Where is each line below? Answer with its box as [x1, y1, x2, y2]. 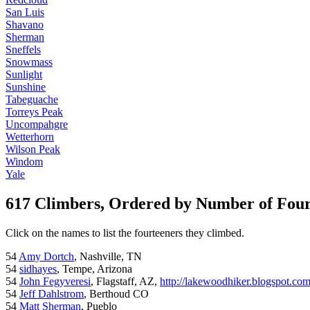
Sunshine [6, 81, 46, 93]
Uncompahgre [6, 118, 68, 131]
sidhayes [19, 263, 57, 275]
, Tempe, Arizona [57, 263, 132, 275]
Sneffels [6, 44, 41, 56]
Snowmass [6, 56, 53, 69]
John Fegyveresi [19, 275, 91, 288]
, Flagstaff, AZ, [91, 275, 160, 288]
